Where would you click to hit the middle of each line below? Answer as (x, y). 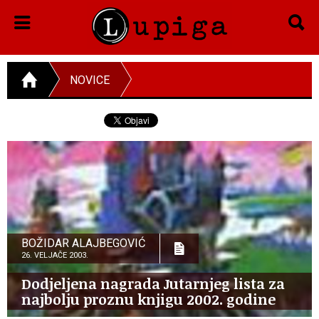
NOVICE (90, 80)
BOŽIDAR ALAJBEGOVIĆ (83, 243)
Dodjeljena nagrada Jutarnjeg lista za (153, 283)
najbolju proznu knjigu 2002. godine (148, 299)
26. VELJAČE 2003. (55, 255)
